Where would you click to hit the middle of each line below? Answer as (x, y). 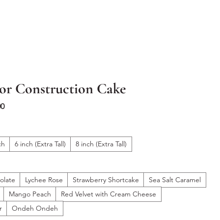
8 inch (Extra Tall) (101, 144)
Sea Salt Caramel (175, 179)
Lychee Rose (44, 179)
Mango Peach (30, 194)
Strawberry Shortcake (106, 179)
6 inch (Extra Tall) (41, 144)
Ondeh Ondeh (35, 208)
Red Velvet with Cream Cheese (109, 194)
